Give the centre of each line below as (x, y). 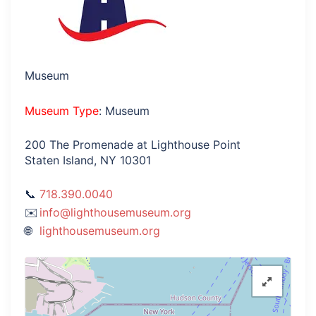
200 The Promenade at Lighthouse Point (133, 145)
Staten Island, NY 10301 (88, 160)
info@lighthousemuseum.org (115, 212)
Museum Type (62, 111)
